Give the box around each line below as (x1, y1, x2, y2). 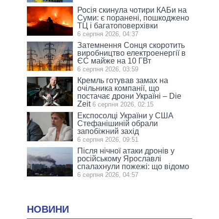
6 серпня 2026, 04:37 (77, 30, 139, 38)
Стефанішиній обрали (77, 119, 158, 128)
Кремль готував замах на (77, 76, 169, 85)
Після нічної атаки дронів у (77, 146, 175, 155)
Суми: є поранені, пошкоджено (77, 13, 190, 22)
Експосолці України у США (77, 111, 174, 120)
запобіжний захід (77, 127, 139, 135)
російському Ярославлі (77, 154, 162, 163)
